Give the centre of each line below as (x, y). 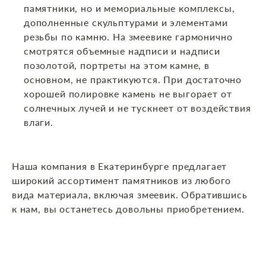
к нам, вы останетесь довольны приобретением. (128, 209)
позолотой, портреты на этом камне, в (117, 65)
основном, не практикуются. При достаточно (133, 80)
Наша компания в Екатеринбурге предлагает (120, 166)
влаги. (39, 122)
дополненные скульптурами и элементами (126, 23)
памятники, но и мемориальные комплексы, (129, 8)
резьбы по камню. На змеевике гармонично (128, 37)
